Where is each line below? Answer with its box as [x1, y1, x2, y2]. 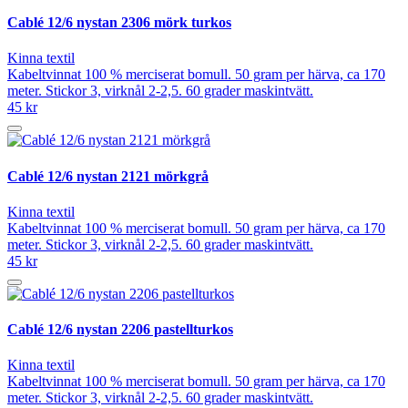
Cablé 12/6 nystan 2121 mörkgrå [7, 168, 209, 184]
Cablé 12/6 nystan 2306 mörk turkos [7, 15, 231, 31]
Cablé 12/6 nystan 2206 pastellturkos [7, 321, 233, 338]
